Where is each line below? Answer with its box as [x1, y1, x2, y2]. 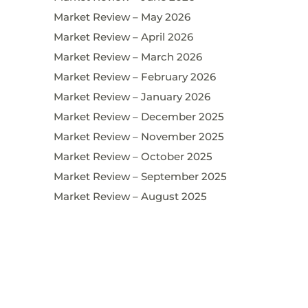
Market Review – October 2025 [53, 149, 212, 163]
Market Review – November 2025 [53, 129, 224, 143]
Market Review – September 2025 [53, 169, 227, 183]
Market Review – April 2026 [53, 30, 193, 43]
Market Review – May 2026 [53, 10, 190, 23]
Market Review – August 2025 [53, 189, 207, 203]
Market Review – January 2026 [53, 89, 210, 103]
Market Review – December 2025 [53, 109, 224, 123]
